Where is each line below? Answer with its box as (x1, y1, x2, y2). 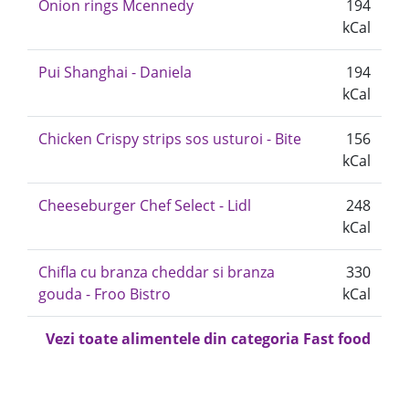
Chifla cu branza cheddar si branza (38, 262, 275, 282)
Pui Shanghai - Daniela (38, 62, 192, 82)
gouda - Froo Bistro (38, 284, 171, 304)
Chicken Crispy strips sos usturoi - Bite (38, 129, 301, 149)
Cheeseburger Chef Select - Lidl (38, 195, 251, 215)
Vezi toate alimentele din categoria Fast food (46, 329, 371, 349)
